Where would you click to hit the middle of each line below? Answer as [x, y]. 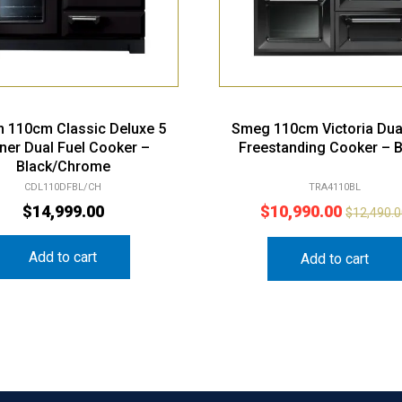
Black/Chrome [63, 166]
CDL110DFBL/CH [63, 187]
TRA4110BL [334, 187]
